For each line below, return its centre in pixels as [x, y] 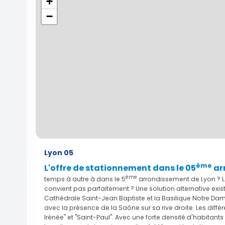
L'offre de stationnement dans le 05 [120, 168]
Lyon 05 [59, 152]
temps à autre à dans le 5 [85, 179]
